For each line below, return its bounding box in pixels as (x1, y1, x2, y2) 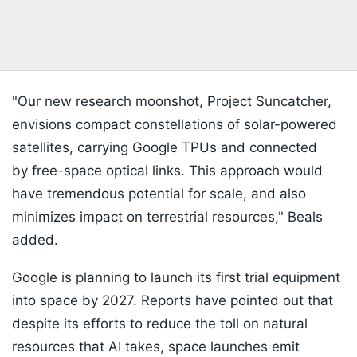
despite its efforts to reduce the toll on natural (12, 316, 308, 332)
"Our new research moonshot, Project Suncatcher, (12, 93, 331, 110)
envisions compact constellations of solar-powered (12, 116, 337, 133)
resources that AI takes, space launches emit (12, 339, 300, 355)
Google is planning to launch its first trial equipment (12, 269, 340, 286)
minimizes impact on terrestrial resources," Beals (12, 209, 323, 226)
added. (12, 232, 58, 249)
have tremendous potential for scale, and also (12, 186, 306, 202)
